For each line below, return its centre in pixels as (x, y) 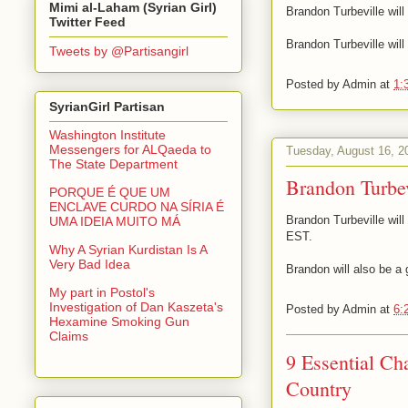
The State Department (113, 164)
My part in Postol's (102, 293)
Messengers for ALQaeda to (130, 150)
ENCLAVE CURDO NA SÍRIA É (137, 207)
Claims (69, 337)
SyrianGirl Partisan (107, 107)
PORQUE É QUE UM (110, 193)
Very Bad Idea (90, 265)
